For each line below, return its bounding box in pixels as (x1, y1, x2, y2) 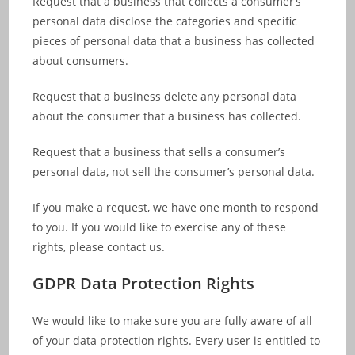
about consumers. (32, 53, 129, 68)
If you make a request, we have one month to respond (32, 200, 319, 215)
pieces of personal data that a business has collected (32, 33, 315, 48)
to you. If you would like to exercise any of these (32, 219, 287, 235)
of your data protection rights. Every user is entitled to (32, 333, 321, 348)
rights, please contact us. (32, 239, 166, 254)
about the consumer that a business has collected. (32, 109, 302, 124)
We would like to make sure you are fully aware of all (32, 313, 313, 328)
